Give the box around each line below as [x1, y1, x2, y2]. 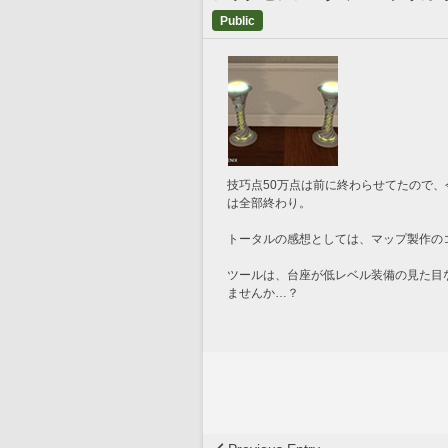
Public [220, 14, 255, 28]
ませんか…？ [227, 286, 299, 300]
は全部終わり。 [227, 196, 311, 210]
